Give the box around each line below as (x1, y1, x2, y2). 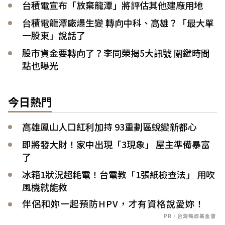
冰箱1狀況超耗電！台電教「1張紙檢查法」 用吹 (22, 168, 215, 181)
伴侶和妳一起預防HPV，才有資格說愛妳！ (22, 197, 204, 210)
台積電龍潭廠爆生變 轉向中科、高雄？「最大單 (22, 16, 214, 30)
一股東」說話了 (22, 29, 85, 42)
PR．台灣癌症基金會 (164, 212, 216, 220)
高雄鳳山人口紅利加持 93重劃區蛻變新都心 (22, 120, 197, 134)
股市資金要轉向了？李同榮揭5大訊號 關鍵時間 (22, 46, 210, 60)
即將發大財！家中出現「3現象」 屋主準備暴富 (22, 138, 210, 151)
